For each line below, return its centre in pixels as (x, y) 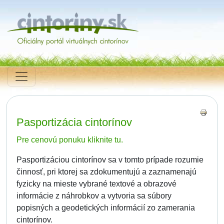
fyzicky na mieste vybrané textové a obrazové (96, 184)
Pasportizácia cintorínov (74, 122)
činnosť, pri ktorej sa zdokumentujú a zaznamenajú (106, 172)
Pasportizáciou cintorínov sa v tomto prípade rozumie (110, 160)
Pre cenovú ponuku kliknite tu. (70, 140)
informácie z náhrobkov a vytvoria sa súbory (94, 196)
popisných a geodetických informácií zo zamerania (106, 208)
